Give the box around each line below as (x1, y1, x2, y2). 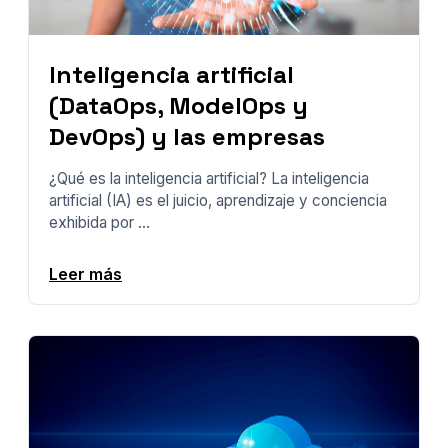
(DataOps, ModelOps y (49, 90, 308, 122)
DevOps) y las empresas (49, 121, 325, 153)
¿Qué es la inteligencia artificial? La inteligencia (49, 168, 369, 188)
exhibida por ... (49, 212, 150, 232)
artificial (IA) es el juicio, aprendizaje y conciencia (49, 190, 387, 210)
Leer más (49, 263, 122, 284)
